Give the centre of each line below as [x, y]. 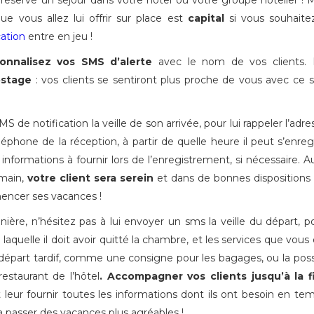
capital [206, 18]
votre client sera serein [92, 178]
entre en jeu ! [59, 36]
